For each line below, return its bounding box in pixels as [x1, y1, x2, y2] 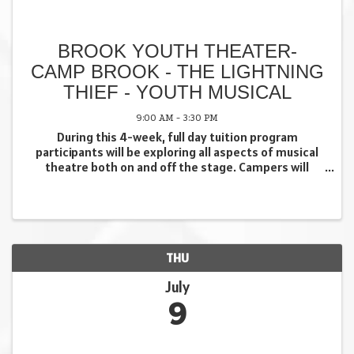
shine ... [156, 203, 198, 220]
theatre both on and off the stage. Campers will [45, 158, 309, 175]
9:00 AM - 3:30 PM [136, 111, 218, 123]
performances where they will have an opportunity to [28, 188, 326, 205]
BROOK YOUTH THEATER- [57, 40, 297, 62]
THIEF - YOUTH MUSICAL [62, 81, 292, 103]
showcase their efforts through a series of [59, 173, 295, 190]
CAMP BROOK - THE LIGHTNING [30, 60, 324, 82]
